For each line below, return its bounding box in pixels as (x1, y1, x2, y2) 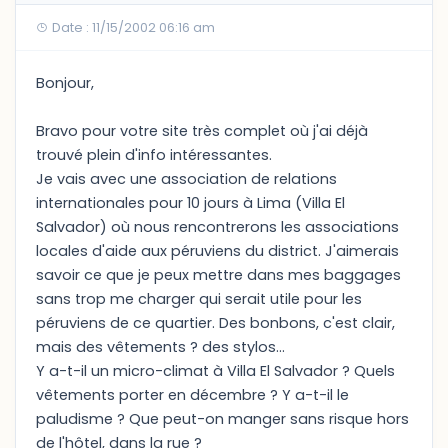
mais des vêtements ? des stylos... (36, 337, 285, 357)
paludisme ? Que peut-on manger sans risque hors (36, 409, 409, 429)
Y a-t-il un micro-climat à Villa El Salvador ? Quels (36, 361, 395, 381)
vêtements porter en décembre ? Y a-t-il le (36, 385, 349, 405)
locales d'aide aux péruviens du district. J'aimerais (36, 241, 399, 261)
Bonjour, (36, 73, 94, 93)
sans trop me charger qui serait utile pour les (36, 289, 362, 309)
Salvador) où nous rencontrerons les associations (36, 217, 399, 237)
